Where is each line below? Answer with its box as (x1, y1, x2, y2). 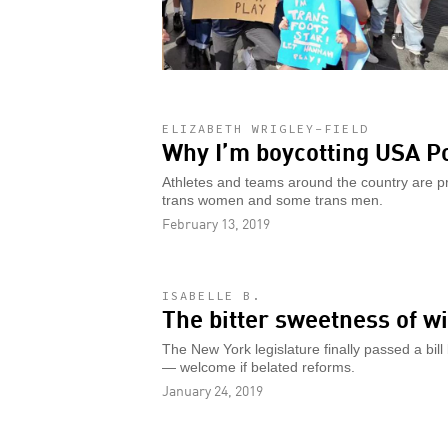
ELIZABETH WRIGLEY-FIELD (162, 120, 369, 136)
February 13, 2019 (162, 212, 270, 233)
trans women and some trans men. (162, 192, 383, 208)
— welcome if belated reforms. (162, 359, 355, 375)
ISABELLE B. (162, 287, 261, 303)
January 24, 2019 (162, 379, 263, 400)
